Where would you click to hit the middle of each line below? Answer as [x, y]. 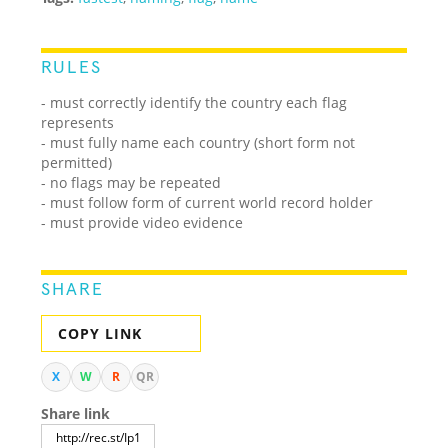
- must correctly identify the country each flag [194, 102]
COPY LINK [100, 333]
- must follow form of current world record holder [207, 202]
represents [78, 122]
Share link [76, 413]
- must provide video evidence [142, 222]
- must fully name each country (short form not [198, 142]
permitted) [77, 162]
